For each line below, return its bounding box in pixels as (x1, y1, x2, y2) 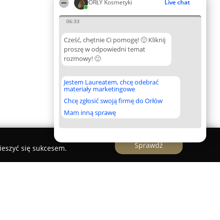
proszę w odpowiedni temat (64, 45, 145, 54)
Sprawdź (135, 140, 163, 150)
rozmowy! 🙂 (64, 54, 101, 63)
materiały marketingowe (64, 84, 135, 93)
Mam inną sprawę (64, 108, 116, 117)
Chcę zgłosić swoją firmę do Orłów (64, 96, 163, 105)
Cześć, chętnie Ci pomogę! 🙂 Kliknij (64, 35, 165, 44)
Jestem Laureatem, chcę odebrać (64, 78, 159, 86)
